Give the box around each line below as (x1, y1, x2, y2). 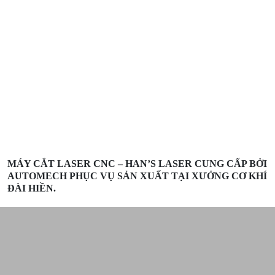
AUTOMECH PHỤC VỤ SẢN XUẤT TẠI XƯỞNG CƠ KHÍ (7, 170, 267, 181)
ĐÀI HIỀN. (7, 182, 56, 193)
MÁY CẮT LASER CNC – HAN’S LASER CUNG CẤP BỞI (7, 158, 267, 169)
